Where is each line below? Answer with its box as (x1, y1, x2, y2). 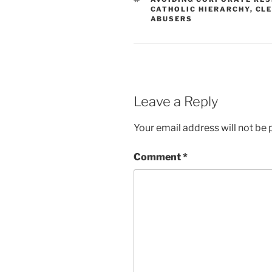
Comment (134, 151, 183, 163)
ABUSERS (150, 15, 193, 24)
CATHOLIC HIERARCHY (150, 5, 250, 14)
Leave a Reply (134, 93, 218, 110)
